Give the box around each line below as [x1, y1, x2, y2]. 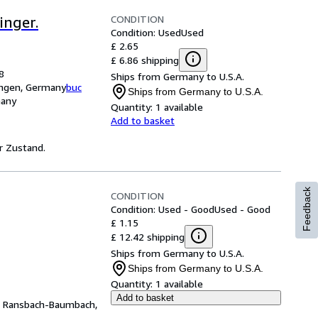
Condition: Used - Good [111, 203, 214, 215]
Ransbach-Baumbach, [3, 298, 97, 310]
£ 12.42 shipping [111, 230, 185, 243]
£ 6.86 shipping [111, 53, 179, 66]
